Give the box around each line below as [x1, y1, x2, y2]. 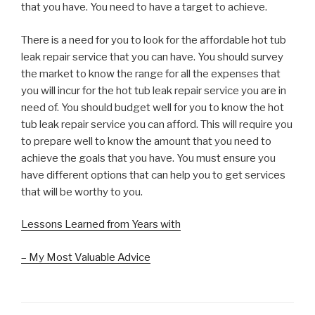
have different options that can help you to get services [21, 168, 285, 181]
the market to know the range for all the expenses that [21, 67, 281, 80]
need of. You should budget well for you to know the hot [21, 101, 284, 114]
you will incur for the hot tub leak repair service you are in [21, 84, 286, 97]
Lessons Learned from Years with [21, 218, 181, 231]
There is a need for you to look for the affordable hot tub [21, 33, 286, 46]
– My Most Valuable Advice [21, 250, 150, 264]
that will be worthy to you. [21, 185, 143, 198]
